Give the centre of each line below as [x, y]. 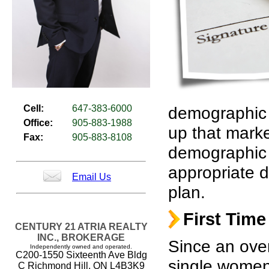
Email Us [92, 177]
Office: [38, 122]
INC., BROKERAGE [81, 237]
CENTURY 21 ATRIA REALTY [81, 226]
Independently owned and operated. [81, 246]
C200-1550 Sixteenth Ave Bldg [81, 255]
